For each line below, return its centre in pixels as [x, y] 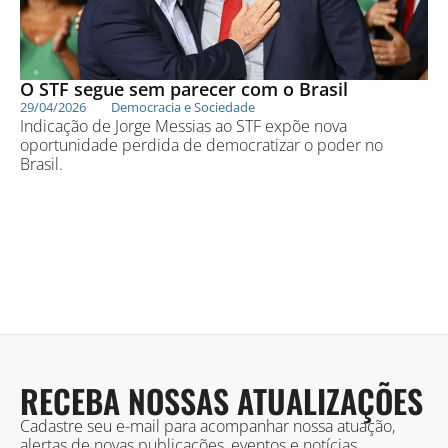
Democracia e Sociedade [183, 107]
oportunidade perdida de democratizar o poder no [201, 145]
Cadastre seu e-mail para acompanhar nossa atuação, [207, 426]
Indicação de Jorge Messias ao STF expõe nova [183, 126]
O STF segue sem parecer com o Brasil [184, 89]
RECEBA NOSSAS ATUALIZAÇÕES [221, 401]
